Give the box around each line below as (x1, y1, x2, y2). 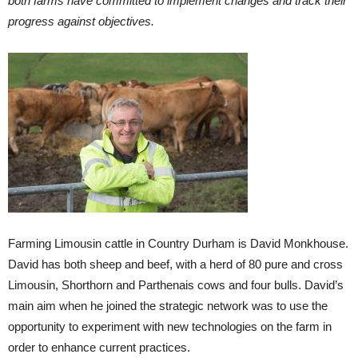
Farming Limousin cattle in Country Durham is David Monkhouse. (8, 237, 348, 250)
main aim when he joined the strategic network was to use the (8, 299, 328, 312)
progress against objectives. (8, 14, 154, 28)
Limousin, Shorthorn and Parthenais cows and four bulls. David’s (8, 278, 344, 292)
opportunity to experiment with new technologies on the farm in (8, 320, 332, 333)
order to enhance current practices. (8, 340, 190, 354)
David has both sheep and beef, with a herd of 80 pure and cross (8, 257, 343, 271)
